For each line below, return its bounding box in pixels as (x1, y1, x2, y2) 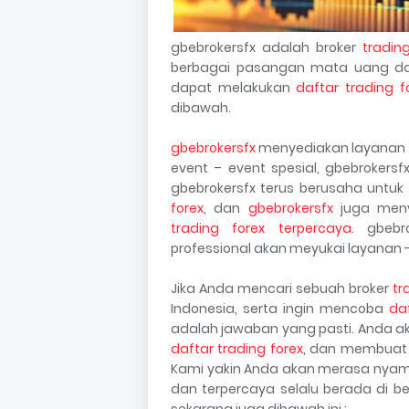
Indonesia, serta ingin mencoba (171, 299, 389, 318)
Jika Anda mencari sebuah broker (171, 278, 393, 298)
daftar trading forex (171, 339, 303, 358)
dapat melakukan (171, 78, 297, 97)
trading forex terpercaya (171, 218, 351, 237)
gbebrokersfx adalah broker (171, 37, 362, 57)
